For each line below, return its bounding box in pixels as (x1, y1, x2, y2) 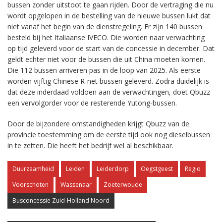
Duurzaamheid (12, 165, 54, 173)
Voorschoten (12, 180, 49, 189)
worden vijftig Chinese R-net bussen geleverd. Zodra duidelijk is (7, 76, 209, 86)
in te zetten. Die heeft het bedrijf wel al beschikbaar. (7, 141, 173, 150)
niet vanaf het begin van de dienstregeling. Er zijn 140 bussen (7, 22, 202, 31)
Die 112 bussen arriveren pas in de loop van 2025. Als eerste (7, 65, 201, 75)
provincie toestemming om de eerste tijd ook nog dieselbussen (7, 130, 210, 139)
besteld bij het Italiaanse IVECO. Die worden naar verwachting (7, 33, 205, 42)
